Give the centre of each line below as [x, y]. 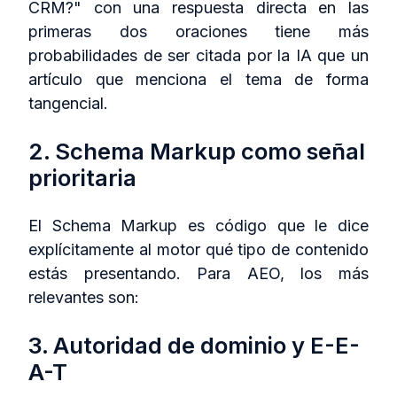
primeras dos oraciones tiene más [198, 32]
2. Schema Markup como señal [197, 151]
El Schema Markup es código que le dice [198, 226]
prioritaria [82, 177]
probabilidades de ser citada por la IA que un [198, 56]
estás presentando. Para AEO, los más [198, 274]
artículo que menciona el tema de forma [198, 80]
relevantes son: [84, 298]
